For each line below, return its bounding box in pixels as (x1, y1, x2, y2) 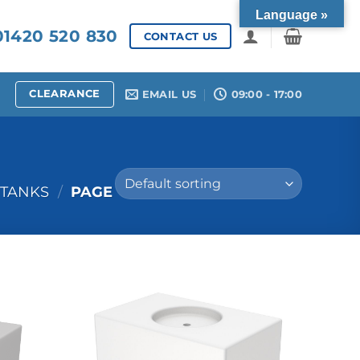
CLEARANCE (29, 87, 100, 100)
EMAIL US (141, 88, 197, 100)
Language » (256, 8, 328, 22)
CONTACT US (143, 29, 218, 43)
